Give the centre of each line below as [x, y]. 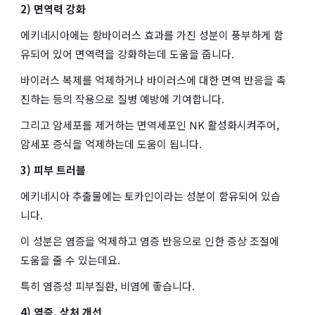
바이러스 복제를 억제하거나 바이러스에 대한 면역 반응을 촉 [153, 79]
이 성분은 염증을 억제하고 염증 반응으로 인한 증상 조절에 [150, 240]
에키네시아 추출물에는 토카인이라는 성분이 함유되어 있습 [150, 195]
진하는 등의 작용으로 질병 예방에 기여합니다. [122, 98]
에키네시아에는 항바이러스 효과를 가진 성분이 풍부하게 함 [152, 34]
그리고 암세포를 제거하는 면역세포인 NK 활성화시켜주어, [150, 124]
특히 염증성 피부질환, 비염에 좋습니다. [108, 285]
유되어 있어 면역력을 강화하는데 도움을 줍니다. [127, 53]
